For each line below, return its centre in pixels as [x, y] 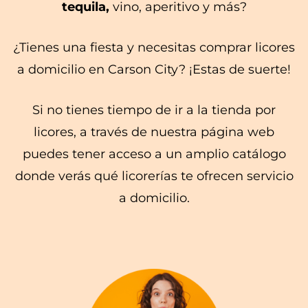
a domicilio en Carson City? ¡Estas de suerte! [154, 69]
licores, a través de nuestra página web [154, 132]
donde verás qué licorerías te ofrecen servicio [154, 176]
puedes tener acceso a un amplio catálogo [154, 154]
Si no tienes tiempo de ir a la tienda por [154, 110]
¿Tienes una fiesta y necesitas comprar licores [154, 47]
